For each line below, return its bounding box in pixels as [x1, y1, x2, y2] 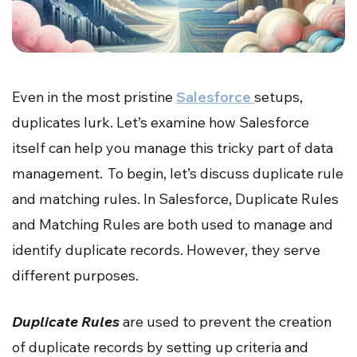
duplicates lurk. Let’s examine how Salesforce [12, 113, 309, 132]
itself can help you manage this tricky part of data [12, 139, 333, 158]
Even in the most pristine [12, 88, 176, 107]
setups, [254, 88, 303, 107]
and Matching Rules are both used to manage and [12, 215, 333, 234]
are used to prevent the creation [120, 312, 331, 331]
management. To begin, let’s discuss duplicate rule [12, 164, 343, 183]
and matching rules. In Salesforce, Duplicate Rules [12, 190, 339, 209]
